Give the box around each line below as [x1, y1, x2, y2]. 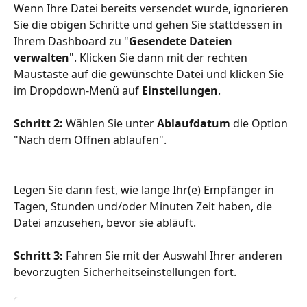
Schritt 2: [14, 116, 66, 132]
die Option [233, 116, 291, 132]
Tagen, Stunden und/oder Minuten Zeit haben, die [14, 198, 275, 214]
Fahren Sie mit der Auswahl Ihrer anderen [63, 248, 285, 264]
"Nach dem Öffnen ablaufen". [14, 132, 167, 148]
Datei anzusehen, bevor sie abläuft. [14, 214, 199, 230]
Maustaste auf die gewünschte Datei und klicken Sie [14, 66, 286, 82]
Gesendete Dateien [129, 33, 235, 49]
